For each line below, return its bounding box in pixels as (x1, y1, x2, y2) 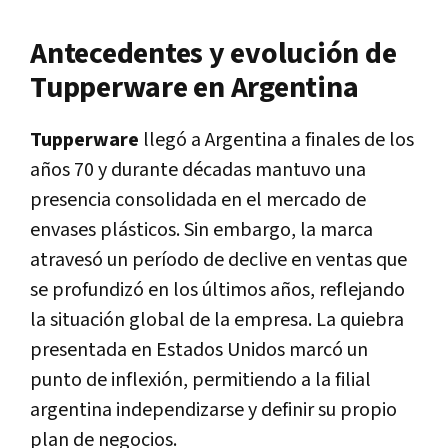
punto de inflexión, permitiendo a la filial (30, 366, 371, 393)
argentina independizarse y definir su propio (30, 396, 397, 423)
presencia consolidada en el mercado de (30, 186, 366, 213)
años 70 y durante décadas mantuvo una (30, 156, 366, 183)
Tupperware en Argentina (30, 67, 359, 108)
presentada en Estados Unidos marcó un (30, 336, 368, 363)
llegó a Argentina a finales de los (143, 126, 414, 153)
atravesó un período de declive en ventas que (30, 246, 407, 273)
